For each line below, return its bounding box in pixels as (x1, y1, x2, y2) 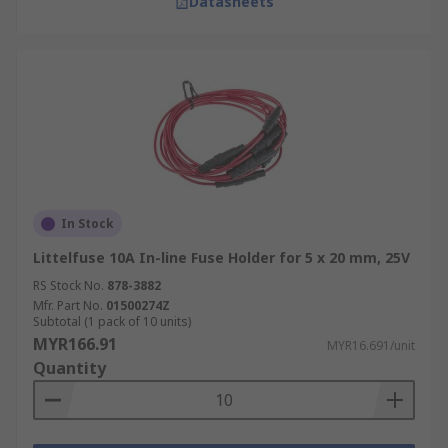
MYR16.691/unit (327, 337, 415, 354)
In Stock (61, 215, 114, 232)
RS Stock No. (33, 277, 104, 294)
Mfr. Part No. (33, 297, 103, 314)
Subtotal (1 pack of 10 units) (33, 313, 191, 330)
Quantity (33, 357, 106, 379)
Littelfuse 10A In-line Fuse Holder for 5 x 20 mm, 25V (33, 248, 410, 267)
